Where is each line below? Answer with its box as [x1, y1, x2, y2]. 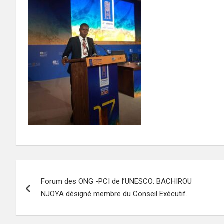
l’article [15, 201, 68, 220]
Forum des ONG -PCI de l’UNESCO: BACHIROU [41, 177, 192, 186]
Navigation [15, 160, 92, 179]
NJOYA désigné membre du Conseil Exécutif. [41, 189, 187, 198]
